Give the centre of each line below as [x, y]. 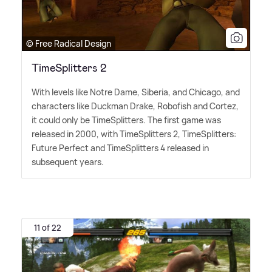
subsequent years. [68, 162]
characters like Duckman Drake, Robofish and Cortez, [135, 106]
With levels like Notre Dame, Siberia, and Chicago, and [136, 92]
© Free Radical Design [69, 44]
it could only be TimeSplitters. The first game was [126, 120]
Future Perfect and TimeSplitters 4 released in [120, 148]
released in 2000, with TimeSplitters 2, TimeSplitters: [134, 134]
